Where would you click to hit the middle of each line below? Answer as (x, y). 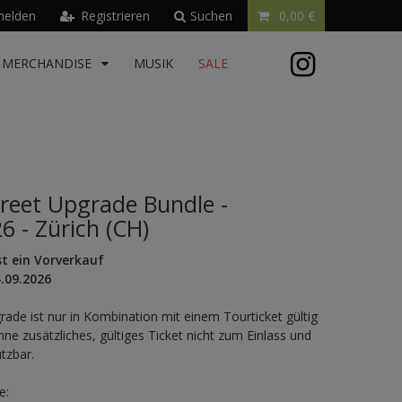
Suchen (212, 16)
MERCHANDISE (48, 64)
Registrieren (116, 16)
